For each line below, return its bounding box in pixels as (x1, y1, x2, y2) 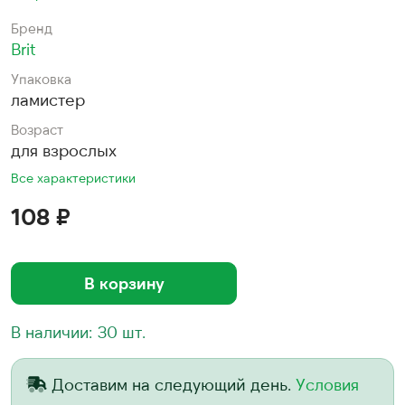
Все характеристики (11, 170, 136, 185)
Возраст (11, 121, 63, 137)
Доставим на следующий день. (52, 374, 296, 394)
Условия (296, 374, 359, 394)
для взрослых (11, 140, 117, 160)
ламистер (11, 89, 85, 109)
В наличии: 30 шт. (11, 322, 146, 342)
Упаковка (11, 71, 71, 87)
